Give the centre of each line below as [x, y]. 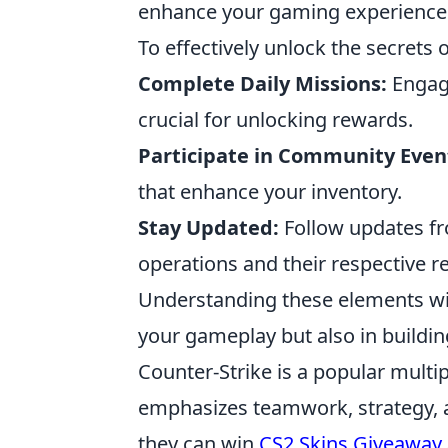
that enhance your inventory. [270, 192]
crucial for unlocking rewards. [275, 120]
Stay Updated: [208, 228]
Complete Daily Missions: [262, 84]
